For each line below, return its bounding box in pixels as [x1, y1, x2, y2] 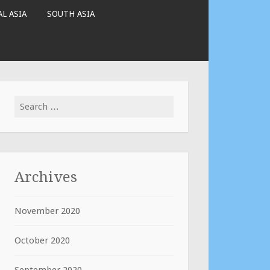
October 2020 [14, 235, 70, 246]
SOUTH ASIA [47, 9, 95, 19]
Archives [14, 168, 77, 186]
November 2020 [14, 206, 80, 216]
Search [14, 97, 42, 108]
